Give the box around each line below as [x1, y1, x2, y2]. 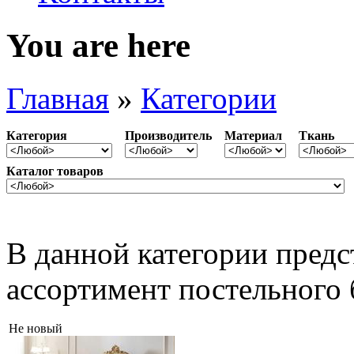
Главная [6, 81, 109, 115]
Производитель [125, 128, 212, 142]
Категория [6, 128, 67, 142]
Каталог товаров [6, 164, 104, 178]
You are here [6, 26, 190, 64]
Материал [224, 128, 282, 142]
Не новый [9, 321, 62, 335]
